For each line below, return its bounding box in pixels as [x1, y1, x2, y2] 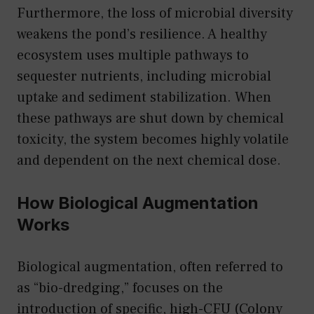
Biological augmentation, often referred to [17, 257, 283, 276]
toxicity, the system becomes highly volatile [17, 130, 289, 149]
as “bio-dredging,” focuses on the [17, 278, 223, 297]
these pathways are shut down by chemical [17, 109, 284, 128]
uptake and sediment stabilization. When [17, 88, 271, 107]
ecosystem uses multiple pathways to [17, 46, 249, 64]
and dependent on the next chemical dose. [17, 151, 281, 170]
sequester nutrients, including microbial [17, 67, 271, 86]
